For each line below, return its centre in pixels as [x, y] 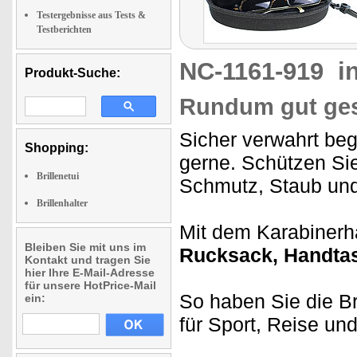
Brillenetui [58, 176]
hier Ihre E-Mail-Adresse [90, 273]
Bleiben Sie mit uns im [85, 247]
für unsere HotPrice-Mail [90, 285]
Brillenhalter [62, 203]
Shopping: [57, 148]
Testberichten [64, 29]
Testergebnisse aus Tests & [91, 15]
